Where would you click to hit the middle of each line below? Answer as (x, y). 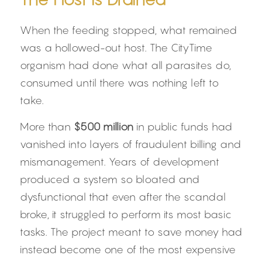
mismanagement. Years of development (120, 162)
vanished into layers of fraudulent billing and (130, 144)
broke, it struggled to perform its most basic (126, 214)
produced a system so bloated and (110, 179)
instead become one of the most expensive (128, 249)
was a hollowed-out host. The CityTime (116, 48)
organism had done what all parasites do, (125, 65)
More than (47, 127)
